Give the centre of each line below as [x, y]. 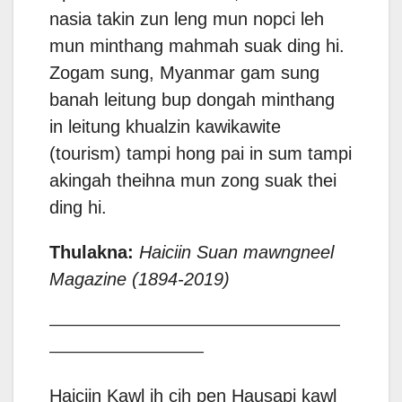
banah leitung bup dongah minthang [192, 100]
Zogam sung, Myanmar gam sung [184, 73]
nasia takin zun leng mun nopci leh [187, 19]
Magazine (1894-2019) [140, 280]
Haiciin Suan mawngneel [236, 253]
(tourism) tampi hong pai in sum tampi [201, 154]
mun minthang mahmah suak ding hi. [197, 46]
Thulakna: [92, 253]
